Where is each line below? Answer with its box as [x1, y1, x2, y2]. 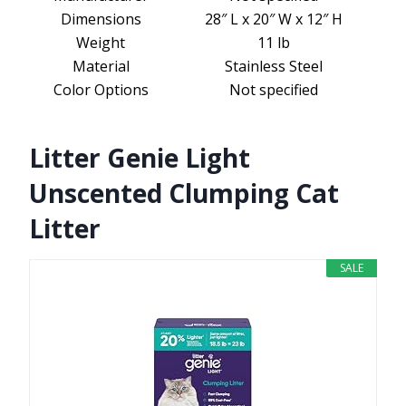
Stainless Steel [225, 56, 323, 77]
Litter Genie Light [29, 140, 250, 176]
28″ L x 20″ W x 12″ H [205, 9, 343, 30]
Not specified [229, 80, 318, 101]
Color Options [53, 80, 149, 101]
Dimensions [60, 9, 141, 30]
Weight [76, 33, 125, 53]
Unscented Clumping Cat [29, 176, 339, 211]
